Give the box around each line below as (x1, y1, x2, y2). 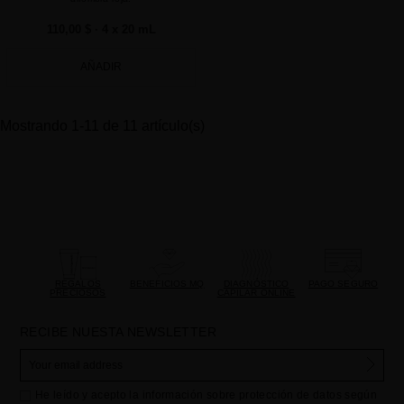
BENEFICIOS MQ (129, 279, 205, 289)
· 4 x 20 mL (94, 23, 156, 36)
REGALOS (54, 279, 101, 289)
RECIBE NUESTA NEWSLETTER (20, 325, 217, 339)
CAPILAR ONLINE (216, 288, 296, 298)
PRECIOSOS (50, 288, 106, 298)
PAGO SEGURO (308, 279, 379, 289)
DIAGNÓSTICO (223, 279, 289, 289)
